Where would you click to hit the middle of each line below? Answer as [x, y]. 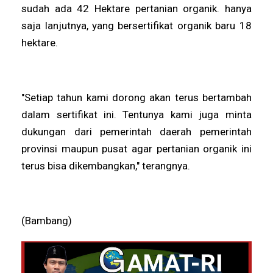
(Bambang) [47, 220]
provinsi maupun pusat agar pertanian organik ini [136, 148]
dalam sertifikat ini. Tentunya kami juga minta [136, 114]
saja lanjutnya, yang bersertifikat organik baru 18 [136, 25]
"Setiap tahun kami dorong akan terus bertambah [136, 97]
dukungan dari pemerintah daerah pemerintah [136, 131]
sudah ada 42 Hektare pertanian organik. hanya [136, 8]
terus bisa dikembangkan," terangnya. [106, 165]
